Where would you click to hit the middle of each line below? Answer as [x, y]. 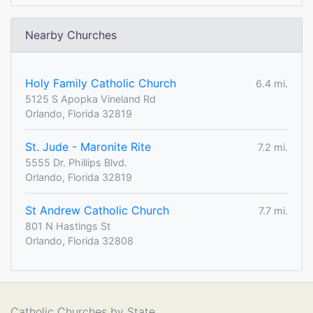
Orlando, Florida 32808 [79, 241]
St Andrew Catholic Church [97, 211]
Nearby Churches [71, 35]
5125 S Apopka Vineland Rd [90, 99]
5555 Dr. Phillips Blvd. [76, 163]
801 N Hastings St [68, 226]
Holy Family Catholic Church [101, 83]
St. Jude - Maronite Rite [88, 147]
